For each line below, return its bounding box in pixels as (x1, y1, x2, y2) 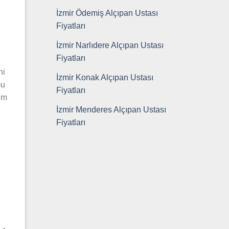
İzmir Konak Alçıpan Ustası (56, 73, 153, 82)
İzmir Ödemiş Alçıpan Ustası (56, 8, 158, 17)
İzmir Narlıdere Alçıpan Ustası (56, 40, 164, 50)
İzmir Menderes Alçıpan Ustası (56, 105, 166, 114)
